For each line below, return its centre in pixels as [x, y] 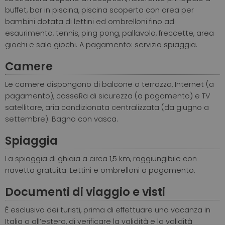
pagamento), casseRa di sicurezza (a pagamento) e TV [107, 96]
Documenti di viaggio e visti [85, 192]
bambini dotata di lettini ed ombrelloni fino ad [90, 22]
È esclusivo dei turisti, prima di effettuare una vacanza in [108, 210]
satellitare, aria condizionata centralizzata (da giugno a [107, 108]
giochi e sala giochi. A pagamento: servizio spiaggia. [101, 45]
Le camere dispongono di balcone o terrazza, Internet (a [109, 85]
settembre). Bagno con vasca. [62, 119]
